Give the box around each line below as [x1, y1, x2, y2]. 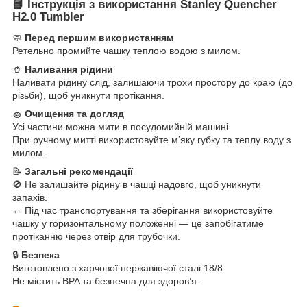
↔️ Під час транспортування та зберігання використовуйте [12, 205, 273, 217]
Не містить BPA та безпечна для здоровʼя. [12, 275, 199, 287]
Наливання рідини [25, 64, 113, 75]
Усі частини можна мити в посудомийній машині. [12, 121, 231, 133]
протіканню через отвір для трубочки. [12, 231, 180, 243]
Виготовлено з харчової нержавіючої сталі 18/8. [12, 262, 225, 274]
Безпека [21, 249, 60, 261]
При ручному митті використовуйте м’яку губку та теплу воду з [12, 134, 291, 146]
